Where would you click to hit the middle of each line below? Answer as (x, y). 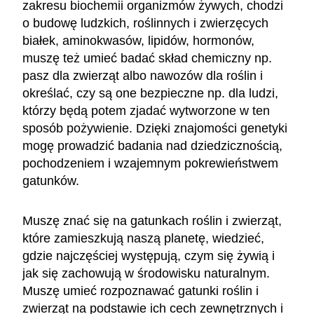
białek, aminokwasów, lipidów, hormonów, (138, 40)
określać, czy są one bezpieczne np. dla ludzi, (150, 93)
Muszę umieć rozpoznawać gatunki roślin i (141, 291)
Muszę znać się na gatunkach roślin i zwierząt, (152, 220)
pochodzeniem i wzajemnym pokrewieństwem (150, 163)
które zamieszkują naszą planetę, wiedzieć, (143, 238)
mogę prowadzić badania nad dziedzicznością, (152, 145)
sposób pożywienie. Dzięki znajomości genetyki (155, 128)
